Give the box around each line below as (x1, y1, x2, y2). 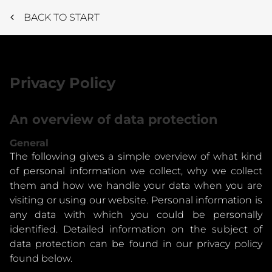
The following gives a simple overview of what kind (10, 151, 262, 162)
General (10, 137, 49, 149)
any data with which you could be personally (10, 209, 262, 220)
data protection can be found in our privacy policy (10, 238, 262, 250)
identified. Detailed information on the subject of (10, 223, 262, 235)
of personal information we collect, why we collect (10, 165, 262, 177)
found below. (10, 253, 72, 264)
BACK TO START (24, 12, 100, 23)
